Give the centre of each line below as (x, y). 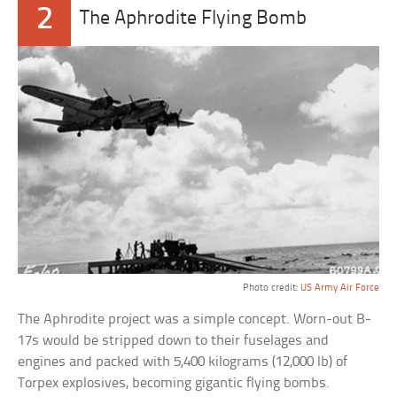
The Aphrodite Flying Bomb (194, 19)
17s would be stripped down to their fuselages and (174, 340)
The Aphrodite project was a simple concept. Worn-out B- (195, 319)
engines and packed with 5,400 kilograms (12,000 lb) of (183, 362)
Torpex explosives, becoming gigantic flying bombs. (174, 383)
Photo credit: (271, 288)
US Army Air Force (339, 288)
